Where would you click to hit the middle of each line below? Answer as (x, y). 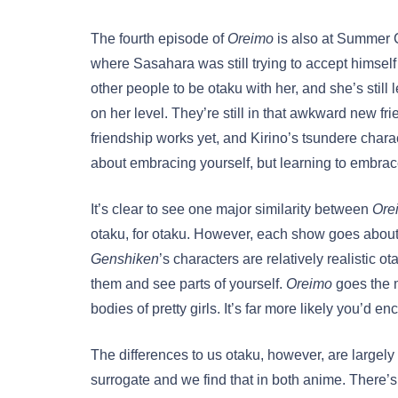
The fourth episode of (159, 39)
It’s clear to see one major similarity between (231, 210)
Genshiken (125, 259)
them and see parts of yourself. (188, 284)
